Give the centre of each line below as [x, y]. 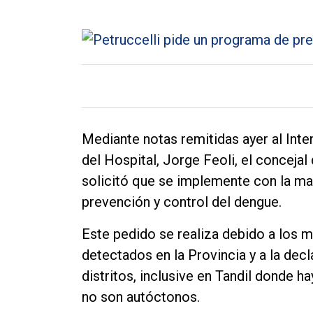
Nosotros [58, 247]
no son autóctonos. [141, 297]
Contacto [57, 274]
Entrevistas [63, 93]
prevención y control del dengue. [182, 202]
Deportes [57, 146]
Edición [51, 199]
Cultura [50, 67]
